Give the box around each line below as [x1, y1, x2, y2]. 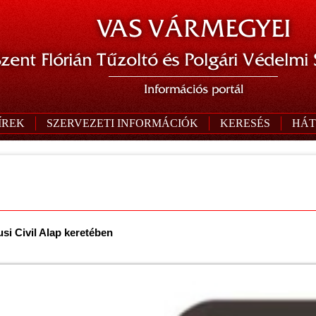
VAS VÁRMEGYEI [96, 14, 291, 43]
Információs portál [143, 82, 243, 96]
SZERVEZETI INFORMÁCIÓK [47, 117, 198, 129]
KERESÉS [220, 117, 270, 129]
